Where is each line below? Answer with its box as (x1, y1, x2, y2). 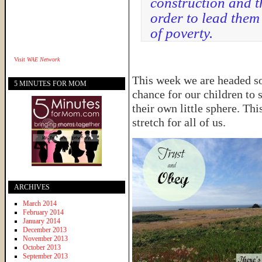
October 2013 (23, 243, 61, 251)
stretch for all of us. (132, 116, 226, 129)
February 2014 (23, 208, 64, 216)
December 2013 (23, 225, 67, 234)
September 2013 (23, 251, 68, 260)
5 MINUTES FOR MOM (14, 79, 87, 88)
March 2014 (23, 199, 57, 208)
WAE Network (27, 56, 60, 63)
